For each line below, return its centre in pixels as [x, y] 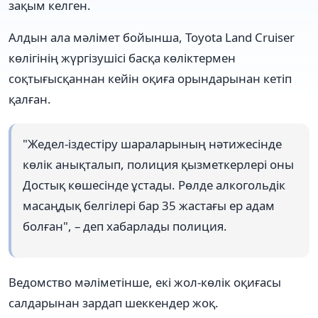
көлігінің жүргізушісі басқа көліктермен [122, 57]
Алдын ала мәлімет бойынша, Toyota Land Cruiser [152, 37]
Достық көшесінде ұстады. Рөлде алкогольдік [154, 185]
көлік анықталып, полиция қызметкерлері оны [158, 164]
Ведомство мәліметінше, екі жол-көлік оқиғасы [145, 283]
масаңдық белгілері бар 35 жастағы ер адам [149, 205]
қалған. [30, 99]
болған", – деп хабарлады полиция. [125, 226]
